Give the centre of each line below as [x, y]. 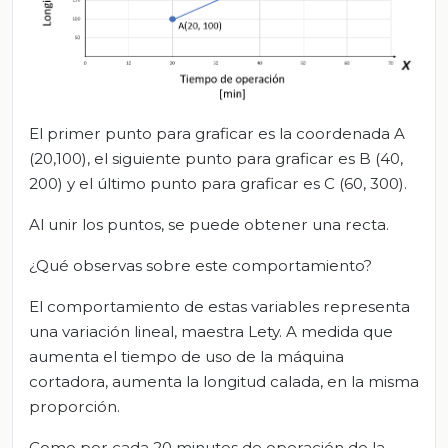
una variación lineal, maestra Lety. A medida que [211, 331]
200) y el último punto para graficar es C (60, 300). [218, 183]
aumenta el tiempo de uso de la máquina [186, 356]
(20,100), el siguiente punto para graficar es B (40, [216, 158]
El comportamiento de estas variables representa [219, 306]
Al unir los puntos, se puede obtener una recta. [209, 224]
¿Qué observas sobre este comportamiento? [200, 265]
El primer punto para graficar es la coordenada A [217, 133]
